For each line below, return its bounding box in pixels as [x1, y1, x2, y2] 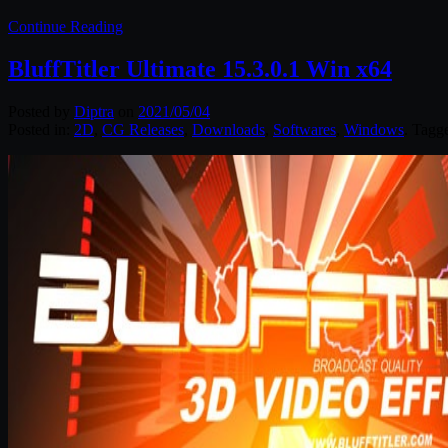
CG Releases [102, 120, 184, 138]
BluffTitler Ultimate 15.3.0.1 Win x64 [8, 55, 392, 82]
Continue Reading [8, 17, 123, 35]
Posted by [8, 102, 74, 120]
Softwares [273, 120, 336, 138]
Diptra [74, 102, 114, 120]
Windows [344, 120, 404, 138]
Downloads [192, 120, 265, 138]
